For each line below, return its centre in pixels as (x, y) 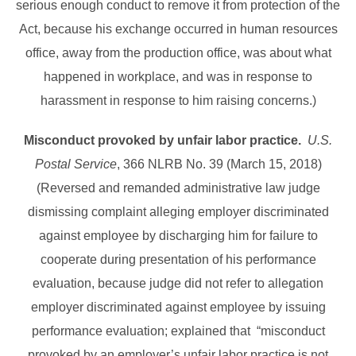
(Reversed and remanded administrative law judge (178, 188)
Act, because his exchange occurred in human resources (178, 29)
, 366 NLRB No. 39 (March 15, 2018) (219, 164)
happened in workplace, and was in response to (178, 77)
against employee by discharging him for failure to (178, 236)
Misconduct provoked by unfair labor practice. (163, 141)
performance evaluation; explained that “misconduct (178, 331)
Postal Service (75, 164)
